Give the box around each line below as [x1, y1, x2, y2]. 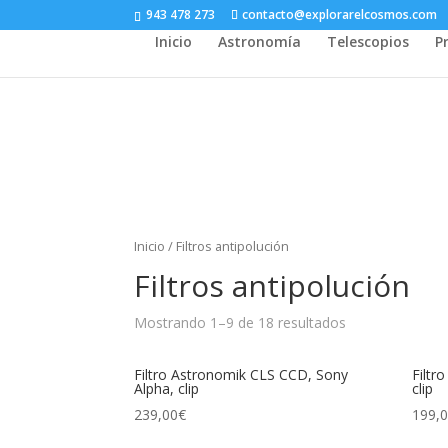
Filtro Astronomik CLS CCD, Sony [134, 364, 349, 384]
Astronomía [218, 32, 301, 51]
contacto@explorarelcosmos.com [242, 6, 438, 23]
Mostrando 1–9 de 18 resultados [134, 312, 347, 332]
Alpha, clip [134, 378, 200, 398]
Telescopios [327, 32, 409, 51]
